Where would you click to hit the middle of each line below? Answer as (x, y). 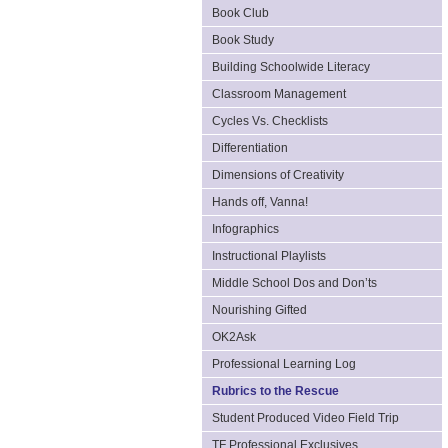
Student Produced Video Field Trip (305, 418)
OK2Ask (234, 337)
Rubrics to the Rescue (275, 391)
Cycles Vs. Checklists (270, 121)
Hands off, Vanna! (260, 202)
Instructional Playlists (269, 256)
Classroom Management (279, 94)
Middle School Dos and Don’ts (294, 283)
